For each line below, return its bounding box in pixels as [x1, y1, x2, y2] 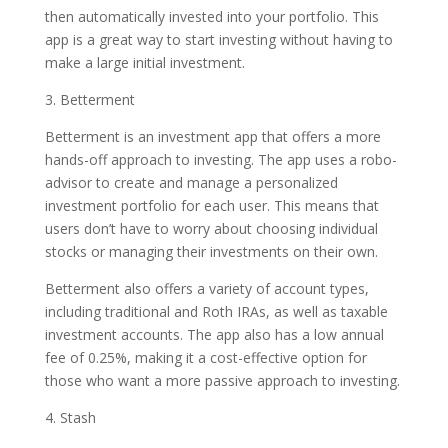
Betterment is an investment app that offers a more [44, 127, 381, 146]
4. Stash [44, 408, 96, 427]
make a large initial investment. [44, 53, 245, 72]
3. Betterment [44, 90, 135, 109]
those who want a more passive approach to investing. [44, 371, 400, 390]
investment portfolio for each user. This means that [44, 196, 379, 215]
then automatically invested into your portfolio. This [44, 7, 379, 26]
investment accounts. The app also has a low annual [44, 325, 384, 344]
